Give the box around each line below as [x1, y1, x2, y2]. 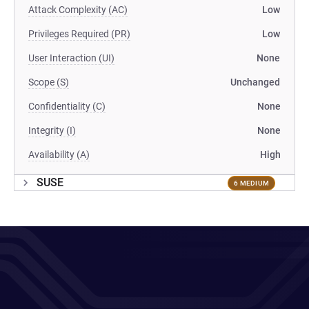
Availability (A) [28, 149, 90, 160]
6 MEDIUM [234, 179, 269, 187]
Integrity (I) [28, 125, 76, 136]
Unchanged [230, 77, 280, 88]
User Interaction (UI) [28, 52, 114, 63]
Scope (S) [28, 77, 69, 88]
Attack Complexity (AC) [28, 4, 128, 15]
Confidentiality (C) [28, 101, 106, 112]
